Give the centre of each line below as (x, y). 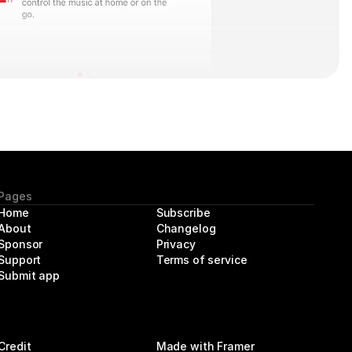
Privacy (176, 244)
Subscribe (183, 213)
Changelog (186, 228)
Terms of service (202, 260)
